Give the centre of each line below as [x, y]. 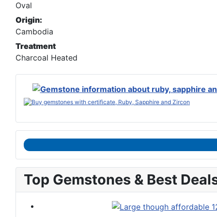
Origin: [29, 20]
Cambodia [34, 32]
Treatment [36, 46]
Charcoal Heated [46, 58]
